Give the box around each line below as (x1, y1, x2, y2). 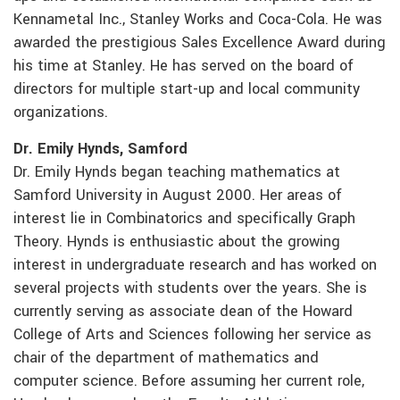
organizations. (13, 102, 108, 124)
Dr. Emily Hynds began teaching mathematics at (13, 162, 340, 184)
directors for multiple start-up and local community (13, 79, 360, 101)
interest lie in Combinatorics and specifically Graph (13, 208, 355, 230)
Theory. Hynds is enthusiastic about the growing (13, 231, 340, 254)
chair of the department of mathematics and (13, 347, 319, 370)
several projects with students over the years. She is (13, 278, 367, 300)
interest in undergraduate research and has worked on (13, 254, 377, 277)
